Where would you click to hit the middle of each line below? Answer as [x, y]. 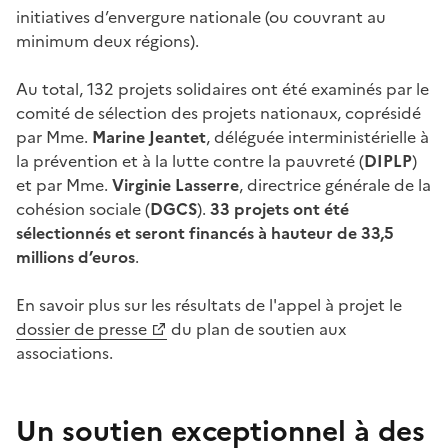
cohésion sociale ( [83, 209]
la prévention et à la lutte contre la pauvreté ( [190, 161]
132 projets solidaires [167, 89]
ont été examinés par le [340, 89]
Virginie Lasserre [175, 185]
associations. [64, 353]
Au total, [49, 89]
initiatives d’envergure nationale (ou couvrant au [201, 17]
